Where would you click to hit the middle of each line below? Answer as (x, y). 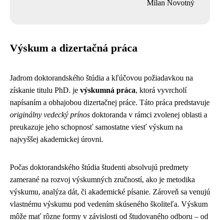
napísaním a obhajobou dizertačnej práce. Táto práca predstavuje (110, 102)
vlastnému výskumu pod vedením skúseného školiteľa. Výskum (109, 204)
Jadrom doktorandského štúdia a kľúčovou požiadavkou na (101, 78)
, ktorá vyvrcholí (161, 90)
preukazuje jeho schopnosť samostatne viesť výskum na (96, 127)
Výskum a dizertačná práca (74, 48)
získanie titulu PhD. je (45, 90)
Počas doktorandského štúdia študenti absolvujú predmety (99, 167)
